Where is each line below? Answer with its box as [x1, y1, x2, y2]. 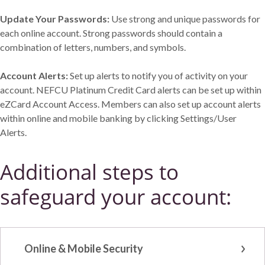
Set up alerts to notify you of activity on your [70, 70, 248, 82]
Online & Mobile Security [24, 242, 143, 256]
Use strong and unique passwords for [111, 13, 260, 25]
